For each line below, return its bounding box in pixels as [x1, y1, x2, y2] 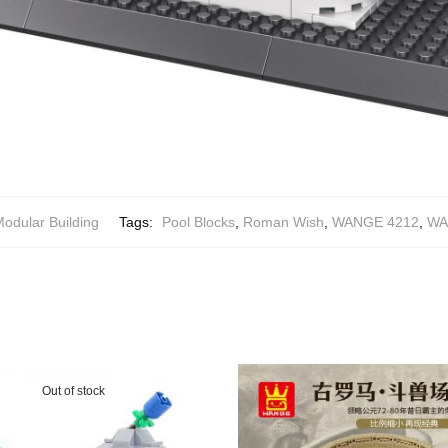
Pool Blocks [161, 213, 235, 230]
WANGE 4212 [331, 213, 419, 230]
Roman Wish [242, 213, 324, 230]
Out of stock [41, 383, 105, 398]
